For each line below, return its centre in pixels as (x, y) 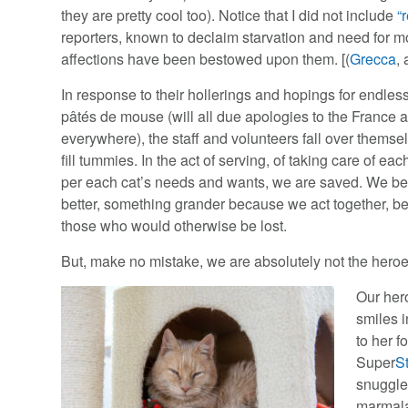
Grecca (373, 59)
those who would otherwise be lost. (174, 226)
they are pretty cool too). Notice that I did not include (229, 15)
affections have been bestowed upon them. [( (206, 59)
